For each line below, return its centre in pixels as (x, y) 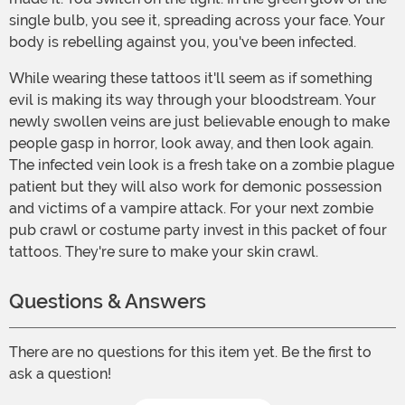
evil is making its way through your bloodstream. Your (193, 100)
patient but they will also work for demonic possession (195, 187)
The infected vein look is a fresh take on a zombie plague (202, 165)
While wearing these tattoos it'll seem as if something (17, 79)
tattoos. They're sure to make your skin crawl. (164, 252)
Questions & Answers (108, 302)
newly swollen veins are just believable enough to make (199, 122)
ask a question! (60, 374)
